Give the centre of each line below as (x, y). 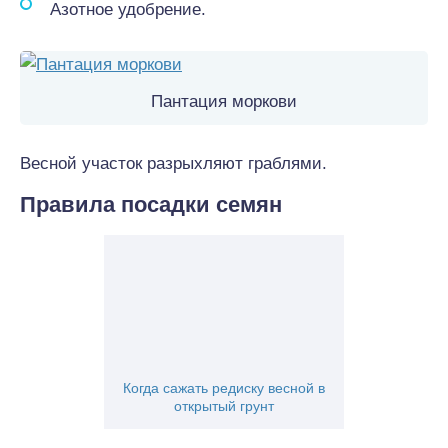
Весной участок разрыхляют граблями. (173, 163)
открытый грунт (224, 406)
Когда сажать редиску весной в (224, 388)
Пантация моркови (224, 101)
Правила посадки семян (151, 204)
